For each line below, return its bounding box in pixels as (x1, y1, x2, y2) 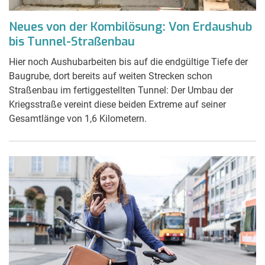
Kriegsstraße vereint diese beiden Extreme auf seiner (9, 98, 226, 110)
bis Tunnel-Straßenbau (9, 33, 135, 50)
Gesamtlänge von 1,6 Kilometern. (9, 112, 147, 124)
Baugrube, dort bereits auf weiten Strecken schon (9, 70, 212, 82)
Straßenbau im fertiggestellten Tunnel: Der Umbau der (9, 84, 233, 96)
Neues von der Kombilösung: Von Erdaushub (9, 18, 252, 35)
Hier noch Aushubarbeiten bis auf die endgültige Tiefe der (9, 56, 248, 67)
